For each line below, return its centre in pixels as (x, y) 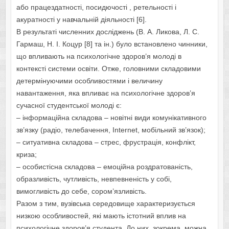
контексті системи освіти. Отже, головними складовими (108, 69)
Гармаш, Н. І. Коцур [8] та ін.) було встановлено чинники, (112, 44)
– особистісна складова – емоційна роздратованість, (104, 167)
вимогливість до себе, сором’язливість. (81, 191)
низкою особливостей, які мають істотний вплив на (101, 216)
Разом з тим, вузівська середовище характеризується (106, 204)
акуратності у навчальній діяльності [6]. (81, 20)
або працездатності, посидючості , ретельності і (96, 7)
